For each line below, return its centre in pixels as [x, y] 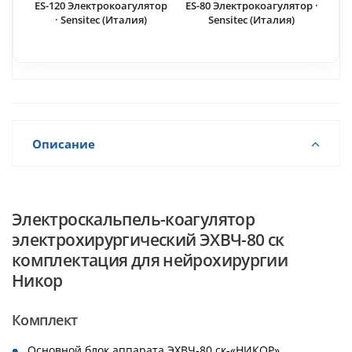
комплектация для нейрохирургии [150, 260]
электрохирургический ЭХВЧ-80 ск [148, 239]
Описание [64, 144]
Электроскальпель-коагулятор [133, 219]
